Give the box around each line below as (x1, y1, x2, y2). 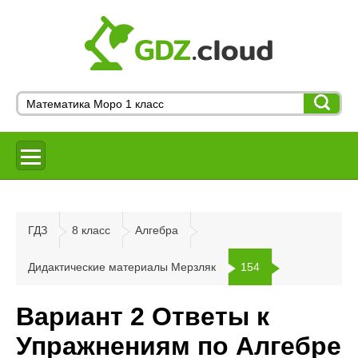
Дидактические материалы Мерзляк (28, 261, 216, 273)
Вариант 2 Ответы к (16, 302, 269, 332)
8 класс (72, 224, 110, 237)
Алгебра (135, 224, 178, 237)
